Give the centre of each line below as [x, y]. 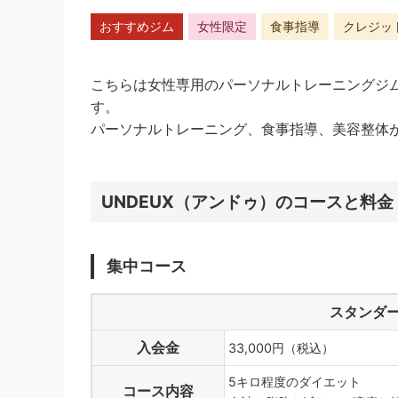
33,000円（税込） [281, 347]
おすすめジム [137, 27]
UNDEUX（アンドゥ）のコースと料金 [247, 202]
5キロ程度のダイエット [295, 381]
